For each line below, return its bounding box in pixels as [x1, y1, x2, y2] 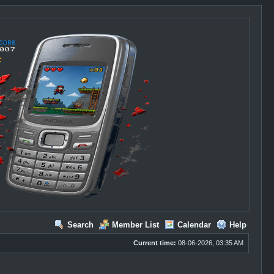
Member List [111, 220, 159, 229]
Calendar [177, 220, 211, 229]
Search [67, 220, 94, 229]
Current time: [133, 239, 176, 246]
